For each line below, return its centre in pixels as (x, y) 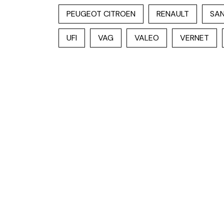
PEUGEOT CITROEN (101, 14)
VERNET (194, 38)
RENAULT (173, 14)
